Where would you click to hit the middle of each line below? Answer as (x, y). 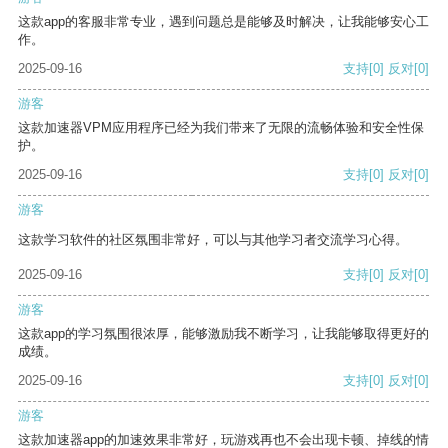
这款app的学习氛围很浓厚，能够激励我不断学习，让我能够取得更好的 (223, 334)
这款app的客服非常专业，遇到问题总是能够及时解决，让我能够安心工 (223, 22)
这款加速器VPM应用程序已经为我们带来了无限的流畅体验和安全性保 (221, 128)
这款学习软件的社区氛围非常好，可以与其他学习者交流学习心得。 (213, 240)
